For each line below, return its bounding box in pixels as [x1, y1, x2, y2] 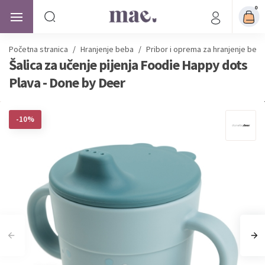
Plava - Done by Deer [9, 73, 125, 92]
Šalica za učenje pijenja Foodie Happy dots [9, 56, 247, 74]
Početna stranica [9, 44, 68, 54]
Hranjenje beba [80, 44, 134, 54]
